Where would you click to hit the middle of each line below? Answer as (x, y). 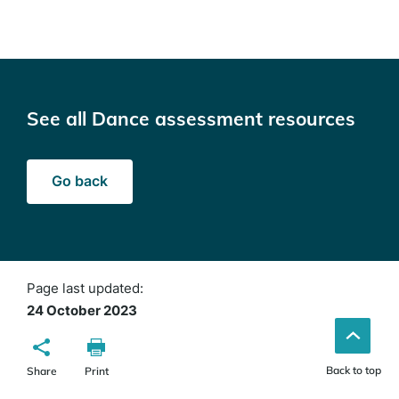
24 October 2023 (82, 310)
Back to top (354, 370)
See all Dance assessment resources (191, 118)
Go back (80, 181)
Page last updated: (89, 288)
